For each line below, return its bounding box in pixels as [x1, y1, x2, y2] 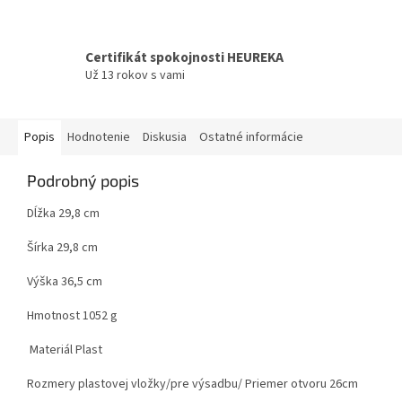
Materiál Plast [27, 340, 113, 359]
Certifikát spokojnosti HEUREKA [85, 48, 284, 68]
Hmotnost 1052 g [27, 306, 118, 325]
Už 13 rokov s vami [85, 66, 185, 85]
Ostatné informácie [199, 127, 303, 146]
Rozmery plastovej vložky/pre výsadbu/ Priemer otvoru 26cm [27, 374, 358, 393]
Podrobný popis [27, 170, 139, 190]
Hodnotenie [67, 127, 130, 146]
